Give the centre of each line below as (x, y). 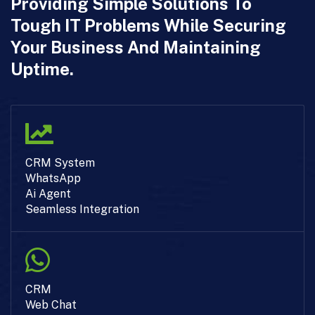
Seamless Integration (82, 210)
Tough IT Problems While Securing (148, 26)
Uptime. (42, 69)
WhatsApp (53, 179)
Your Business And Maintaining (136, 47)
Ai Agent (48, 194)
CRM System (60, 163)
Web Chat (51, 305)
